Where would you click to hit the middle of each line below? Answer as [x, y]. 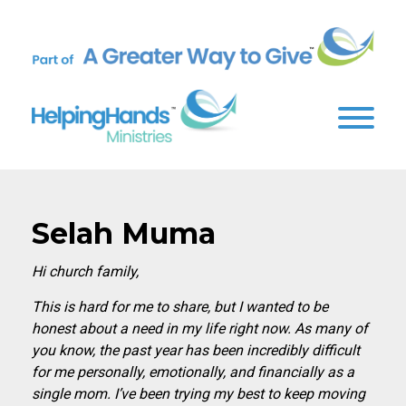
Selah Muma [124, 233]
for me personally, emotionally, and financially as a [193, 372]
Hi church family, [85, 271]
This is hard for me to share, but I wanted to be [180, 306]
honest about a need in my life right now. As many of [200, 328]
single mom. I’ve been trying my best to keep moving [198, 393]
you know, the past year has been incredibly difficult [196, 350]
